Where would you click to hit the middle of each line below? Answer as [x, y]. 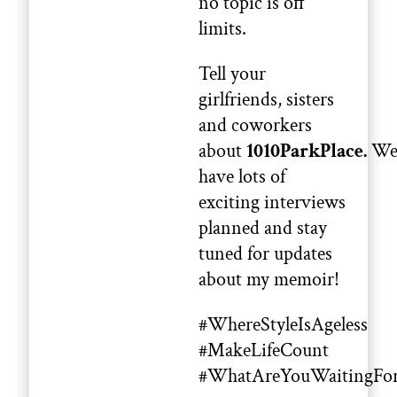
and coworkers [255, 126]
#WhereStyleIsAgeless [285, 325]
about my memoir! [269, 280]
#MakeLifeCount [266, 351]
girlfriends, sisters [266, 100]
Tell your [232, 74]
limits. [222, 29]
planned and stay [263, 229]
